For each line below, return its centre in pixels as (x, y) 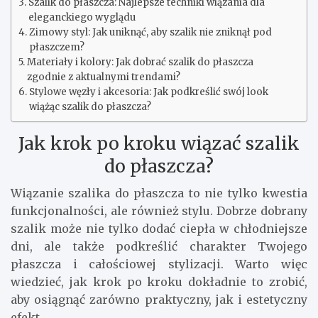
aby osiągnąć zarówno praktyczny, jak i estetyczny (159, 300)
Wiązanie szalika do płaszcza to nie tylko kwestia (159, 193)
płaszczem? (56, 48)
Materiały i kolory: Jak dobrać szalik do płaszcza (140, 62)
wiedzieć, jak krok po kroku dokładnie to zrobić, (159, 282)
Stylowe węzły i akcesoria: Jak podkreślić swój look (148, 92)
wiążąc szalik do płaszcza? (90, 107)
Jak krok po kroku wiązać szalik (159, 144)
